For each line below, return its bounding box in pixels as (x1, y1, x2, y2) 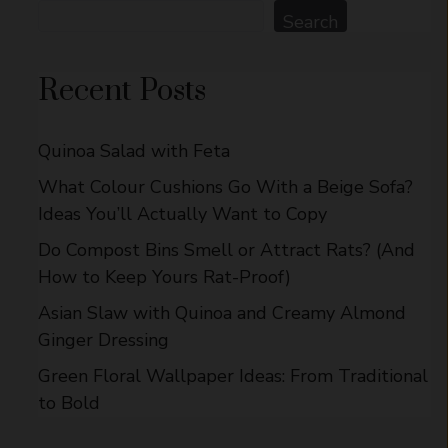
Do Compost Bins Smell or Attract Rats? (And (38, 237, 415, 262)
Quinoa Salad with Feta (38, 138, 230, 163)
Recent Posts (38, 71, 206, 110)
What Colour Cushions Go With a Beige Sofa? (38, 174, 413, 199)
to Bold (38, 390, 100, 415)
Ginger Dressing (38, 327, 169, 352)
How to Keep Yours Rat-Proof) (38, 264, 291, 289)
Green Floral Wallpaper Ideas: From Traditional (38, 363, 428, 388)
